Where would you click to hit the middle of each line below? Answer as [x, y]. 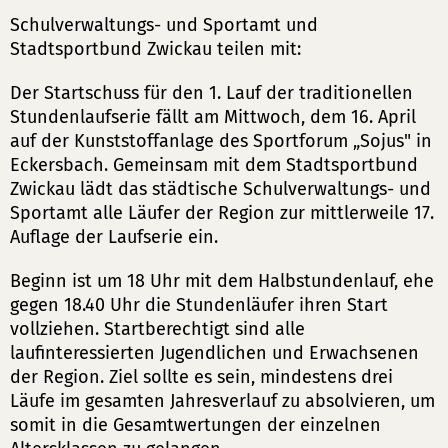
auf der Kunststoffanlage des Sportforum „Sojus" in [221, 141]
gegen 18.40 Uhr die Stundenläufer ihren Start [199, 305]
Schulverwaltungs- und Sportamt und [164, 25]
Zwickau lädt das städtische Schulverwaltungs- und [220, 189]
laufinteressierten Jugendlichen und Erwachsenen [214, 353]
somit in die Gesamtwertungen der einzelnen [195, 425]
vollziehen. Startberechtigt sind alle [157, 329]
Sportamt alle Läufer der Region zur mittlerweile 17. [222, 213]
